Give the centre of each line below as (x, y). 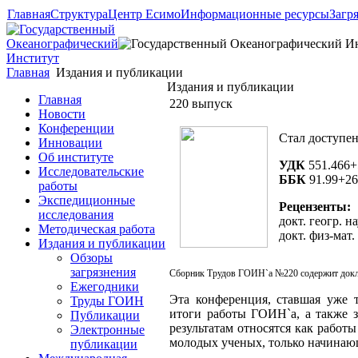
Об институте (76, 157)
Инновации (70, 143)
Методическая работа (97, 229)
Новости (62, 114)
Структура (79, 14)
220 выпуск (201, 103)
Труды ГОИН (107, 301)
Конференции (76, 128)
